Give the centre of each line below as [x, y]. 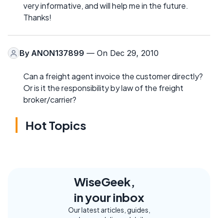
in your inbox [109, 197]
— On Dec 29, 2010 [121, 53]
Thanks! [37, 17]
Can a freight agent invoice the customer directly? [113, 76]
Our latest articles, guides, [109, 210]
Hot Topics [56, 125]
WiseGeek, [105, 182]
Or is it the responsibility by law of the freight [103, 88]
